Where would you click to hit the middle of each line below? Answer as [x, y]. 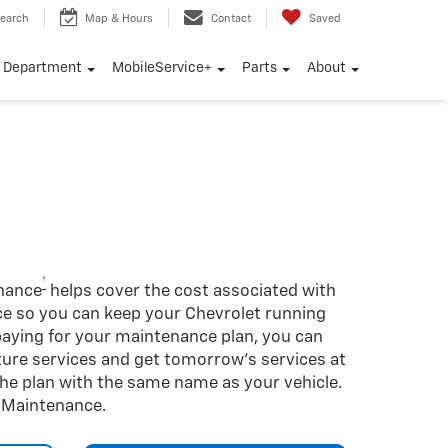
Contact [231, 19]
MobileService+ [162, 68]
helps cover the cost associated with [191, 291]
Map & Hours [119, 19]
